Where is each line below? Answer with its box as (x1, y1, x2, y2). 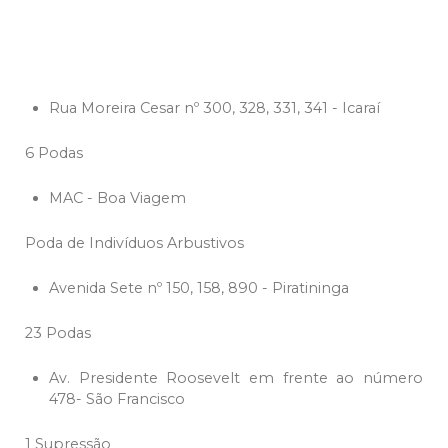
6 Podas (25, 144, 83, 163)
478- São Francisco (49, 390, 185, 409)
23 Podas (25, 324, 91, 343)
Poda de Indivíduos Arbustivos (25, 234, 244, 253)
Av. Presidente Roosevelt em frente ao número (49, 369, 423, 388)
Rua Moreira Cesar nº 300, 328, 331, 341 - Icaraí (49, 99, 380, 118)
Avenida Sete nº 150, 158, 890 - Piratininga (49, 279, 349, 298)
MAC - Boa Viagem (49, 189, 186, 208)
